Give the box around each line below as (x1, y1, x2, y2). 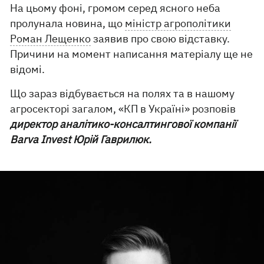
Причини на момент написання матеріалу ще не (10, 47, 253, 61)
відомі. (10, 62, 45, 76)
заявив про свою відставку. (91, 32, 230, 45)
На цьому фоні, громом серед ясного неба (10, 1, 221, 15)
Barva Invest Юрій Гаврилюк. (10, 133, 152, 146)
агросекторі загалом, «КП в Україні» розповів (10, 102, 236, 115)
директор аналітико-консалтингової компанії (10, 117, 236, 131)
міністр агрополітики (125, 16, 232, 30)
